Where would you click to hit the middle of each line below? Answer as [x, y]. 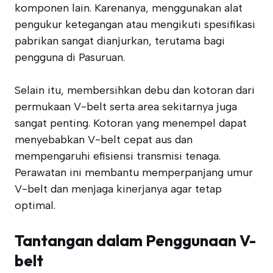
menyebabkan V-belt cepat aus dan [104, 140]
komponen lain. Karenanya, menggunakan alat [129, 8]
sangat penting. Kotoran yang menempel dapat [131, 123]
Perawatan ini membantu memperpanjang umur [134, 172]
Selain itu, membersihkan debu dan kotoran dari [135, 90]
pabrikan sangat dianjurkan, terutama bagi [120, 41]
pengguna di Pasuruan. [70, 57]
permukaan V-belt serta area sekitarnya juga [126, 107]
